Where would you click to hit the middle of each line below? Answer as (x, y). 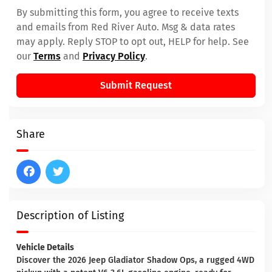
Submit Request (136, 85)
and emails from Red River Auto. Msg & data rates (126, 27)
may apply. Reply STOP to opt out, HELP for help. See (133, 42)
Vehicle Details (45, 247)
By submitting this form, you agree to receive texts (127, 12)
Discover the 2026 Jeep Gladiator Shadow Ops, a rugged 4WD (135, 260)
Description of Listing (70, 216)
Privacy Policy (114, 56)
